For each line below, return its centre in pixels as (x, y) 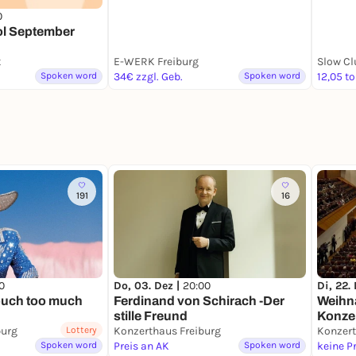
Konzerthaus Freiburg (167, 331)
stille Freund (151, 316)
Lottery (81, 330)
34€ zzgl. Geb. (148, 77)
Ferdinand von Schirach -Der (199, 301)
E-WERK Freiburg (156, 62)
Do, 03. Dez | (148, 286)
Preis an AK (141, 346)
